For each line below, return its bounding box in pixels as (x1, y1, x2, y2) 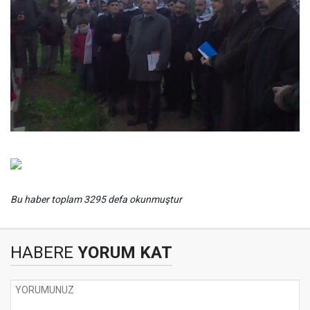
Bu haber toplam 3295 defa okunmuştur (10, 193, 182, 205)
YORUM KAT (73, 242, 172, 262)
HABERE (10, 242, 73, 262)
